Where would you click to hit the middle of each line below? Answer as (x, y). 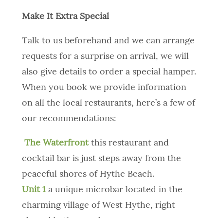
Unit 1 (34, 190)
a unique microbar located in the (115, 190)
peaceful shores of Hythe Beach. (88, 174)
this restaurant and (128, 143)
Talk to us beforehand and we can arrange (108, 41)
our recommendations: (69, 119)
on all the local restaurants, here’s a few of (108, 103)
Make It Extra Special (65, 17)
